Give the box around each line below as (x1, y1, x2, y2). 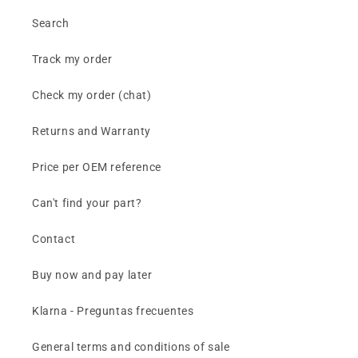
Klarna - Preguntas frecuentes (32, 304, 194, 318)
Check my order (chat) (32, 89, 152, 102)
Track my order (32, 53, 113, 66)
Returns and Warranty (32, 125, 151, 138)
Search (32, 17, 70, 30)
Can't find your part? (32, 197, 142, 210)
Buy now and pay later (32, 268, 153, 282)
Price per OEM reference (32, 161, 161, 174)
